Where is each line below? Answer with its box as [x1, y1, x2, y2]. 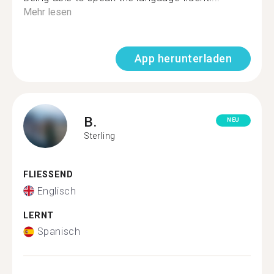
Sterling [84, 130, 116, 141]
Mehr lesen [23, 6, 72, 18]
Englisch [37, 185, 76, 197]
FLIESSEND [23, 169, 67, 180]
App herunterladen [134, 52, 232, 65]
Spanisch [37, 226, 81, 237]
